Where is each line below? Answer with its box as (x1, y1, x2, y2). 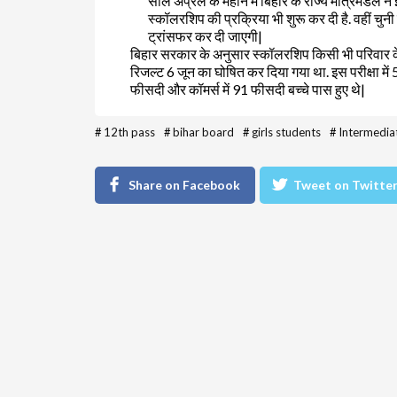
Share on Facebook (128, 176, 240, 192)
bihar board (173, 124, 234, 139)
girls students (252, 124, 321, 139)
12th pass (104, 124, 155, 139)
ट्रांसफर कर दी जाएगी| (148, 27, 262, 44)
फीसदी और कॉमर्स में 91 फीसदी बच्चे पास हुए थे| (130, 80, 365, 97)
